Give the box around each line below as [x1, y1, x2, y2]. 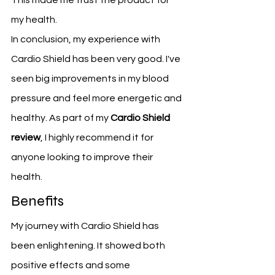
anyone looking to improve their [11, 152, 155, 163]
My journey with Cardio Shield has [11, 221, 161, 231]
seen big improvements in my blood [11, 74, 171, 84]
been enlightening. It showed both [11, 241, 167, 251]
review [11, 133, 41, 143]
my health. [11, 15, 57, 25]
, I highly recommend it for [41, 133, 155, 143]
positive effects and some [11, 260, 132, 271]
